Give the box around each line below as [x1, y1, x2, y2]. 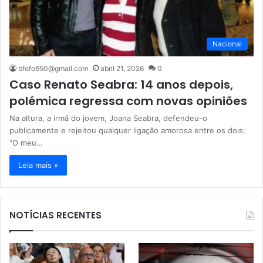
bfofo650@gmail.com [18, 63, 88, 73]
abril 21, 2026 [100, 63, 144, 73]
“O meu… [9, 137, 43, 147]
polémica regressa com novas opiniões [9, 92, 247, 109]
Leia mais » [18, 160, 58, 170]
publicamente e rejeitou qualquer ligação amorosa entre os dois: [9, 125, 245, 135]
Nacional [213, 39, 242, 48]
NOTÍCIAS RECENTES [9, 208, 102, 221]
